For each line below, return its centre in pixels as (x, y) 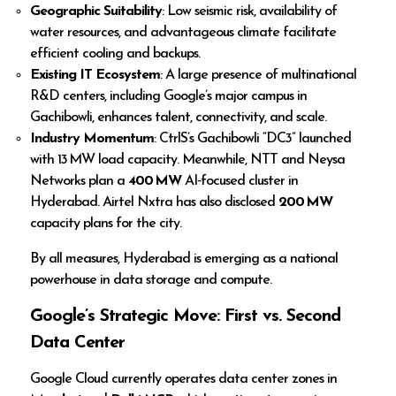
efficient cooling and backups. (115, 54)
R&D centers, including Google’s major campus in (169, 97)
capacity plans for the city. (106, 224)
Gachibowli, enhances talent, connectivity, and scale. (179, 118)
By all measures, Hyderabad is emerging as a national (184, 259)
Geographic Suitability (96, 12)
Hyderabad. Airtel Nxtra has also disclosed (155, 203)
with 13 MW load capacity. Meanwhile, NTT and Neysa (188, 160)
